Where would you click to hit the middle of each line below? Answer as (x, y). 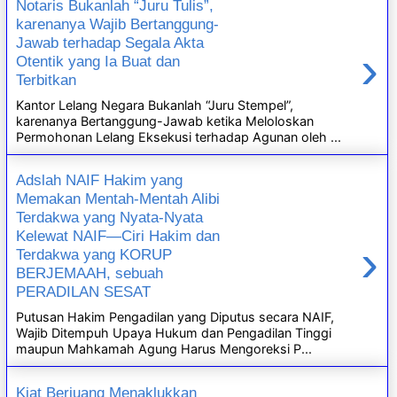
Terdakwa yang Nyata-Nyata (110, 218)
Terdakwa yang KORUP (94, 255)
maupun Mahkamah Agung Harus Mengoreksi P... (164, 349)
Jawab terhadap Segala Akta (110, 43)
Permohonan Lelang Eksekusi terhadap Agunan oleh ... (179, 136)
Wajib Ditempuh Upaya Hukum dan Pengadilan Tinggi (174, 333)
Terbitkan (47, 80)
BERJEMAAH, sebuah (90, 273)
